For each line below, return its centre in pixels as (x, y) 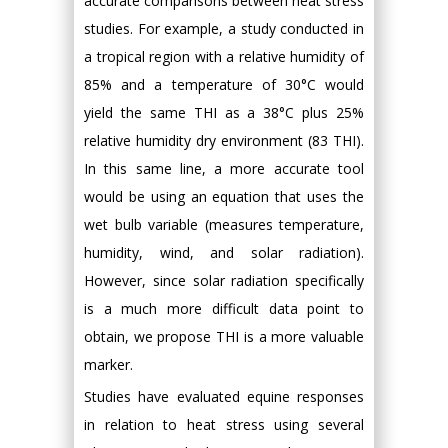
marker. (108, 364)
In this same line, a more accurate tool (224, 168)
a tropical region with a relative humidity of (224, 56)
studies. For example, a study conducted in (224, 28)
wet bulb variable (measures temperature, (224, 224)
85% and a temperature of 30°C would (224, 84)
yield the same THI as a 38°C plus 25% (224, 112)
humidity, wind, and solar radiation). (224, 252)
